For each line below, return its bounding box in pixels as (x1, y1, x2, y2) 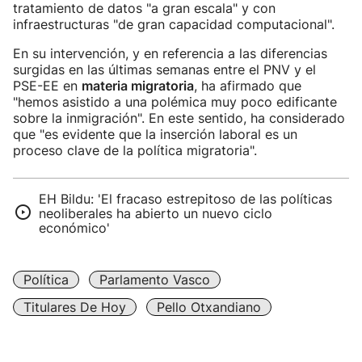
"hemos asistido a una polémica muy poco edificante (13, 94, 337, 110)
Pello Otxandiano (157, 299, 261, 315)
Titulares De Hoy (23, 299, 126, 315)
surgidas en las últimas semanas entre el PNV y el (13, 61, 316, 78)
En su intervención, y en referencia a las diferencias (13, 45, 327, 61)
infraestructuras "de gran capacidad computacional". (13, 16, 335, 32)
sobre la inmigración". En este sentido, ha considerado (13, 110, 345, 126)
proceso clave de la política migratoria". (13, 142, 257, 158)
